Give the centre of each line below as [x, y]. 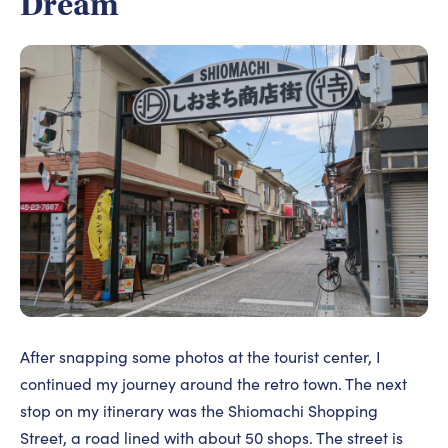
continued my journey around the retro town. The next [213, 384]
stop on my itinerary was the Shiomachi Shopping [199, 411]
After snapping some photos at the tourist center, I [200, 357]
